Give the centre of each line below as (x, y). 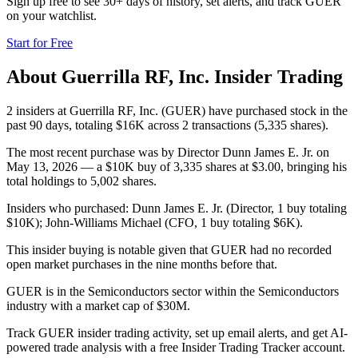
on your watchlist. (52, 15)
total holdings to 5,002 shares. (82, 181)
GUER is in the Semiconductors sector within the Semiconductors (173, 291)
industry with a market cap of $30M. (98, 305)
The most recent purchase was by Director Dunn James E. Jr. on (168, 152)
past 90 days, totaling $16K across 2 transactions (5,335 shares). (167, 125)
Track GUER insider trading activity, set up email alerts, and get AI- (177, 332)
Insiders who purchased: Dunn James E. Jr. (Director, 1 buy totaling (177, 208)
